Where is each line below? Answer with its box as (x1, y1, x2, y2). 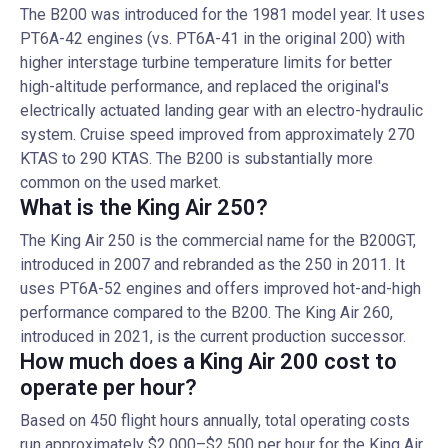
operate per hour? (20, 375, 197, 400)
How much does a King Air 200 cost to (20, 349, 397, 374)
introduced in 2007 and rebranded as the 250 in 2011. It (20, 255, 405, 274)
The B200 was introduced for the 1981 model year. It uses (20, 5, 425, 24)
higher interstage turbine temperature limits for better (20, 53, 392, 72)
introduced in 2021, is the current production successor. (20, 327, 406, 346)
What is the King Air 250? (20, 195, 268, 220)
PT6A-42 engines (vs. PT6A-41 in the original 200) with (20, 29, 405, 48)
